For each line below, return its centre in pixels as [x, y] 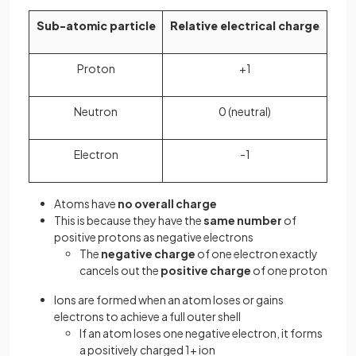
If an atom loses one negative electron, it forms [201, 333]
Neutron [96, 112]
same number [243, 221]
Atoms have [86, 204]
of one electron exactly [257, 254]
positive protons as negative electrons [154, 237]
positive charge [206, 271]
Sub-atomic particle [96, 26]
